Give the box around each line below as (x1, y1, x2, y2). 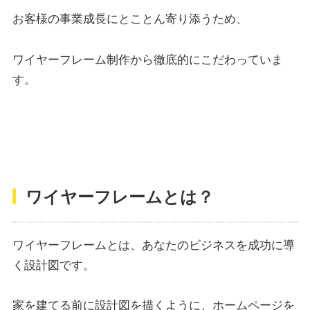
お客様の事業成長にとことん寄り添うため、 (12, 12, 248, 26)
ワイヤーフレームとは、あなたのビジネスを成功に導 (12, 238, 295, 252)
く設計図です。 (12, 258, 95, 272)
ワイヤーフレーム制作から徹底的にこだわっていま (12, 53, 283, 67)
